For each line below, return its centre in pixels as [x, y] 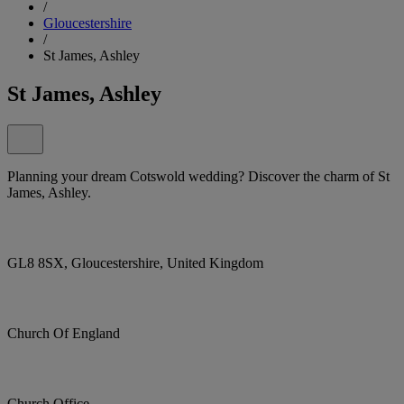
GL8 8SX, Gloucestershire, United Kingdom [135, 262]
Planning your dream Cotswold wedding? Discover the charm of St [198, 176]
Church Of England [64, 333]
